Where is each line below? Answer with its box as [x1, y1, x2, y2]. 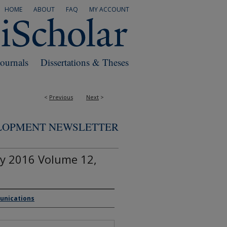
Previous [49, 93, 73, 101]
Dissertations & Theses [41, 56, 129, 68]
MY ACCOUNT [89, 5, 129, 14]
